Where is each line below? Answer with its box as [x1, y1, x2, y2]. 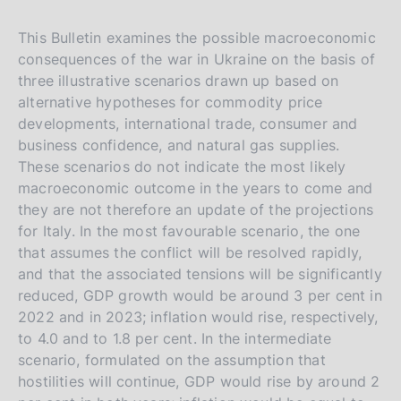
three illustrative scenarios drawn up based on [18, 71, 339, 90]
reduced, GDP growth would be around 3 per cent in [18, 286, 382, 304]
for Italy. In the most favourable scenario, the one [18, 221, 361, 240]
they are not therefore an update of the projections [18, 200, 374, 218]
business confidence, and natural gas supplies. [18, 135, 340, 154]
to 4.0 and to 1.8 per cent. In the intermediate [18, 328, 332, 347]
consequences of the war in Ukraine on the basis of [18, 49, 375, 68]
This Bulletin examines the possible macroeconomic [18, 28, 376, 47]
